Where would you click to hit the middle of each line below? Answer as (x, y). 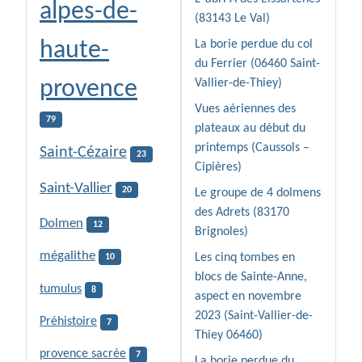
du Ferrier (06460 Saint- (257, 64)
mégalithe (67, 257)
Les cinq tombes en (245, 258)
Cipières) (218, 168)
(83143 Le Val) (232, 19)
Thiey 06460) (229, 336)
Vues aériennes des (245, 109)
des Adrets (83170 (242, 213)
